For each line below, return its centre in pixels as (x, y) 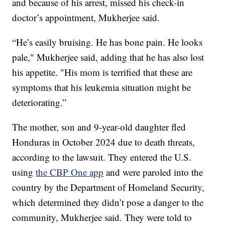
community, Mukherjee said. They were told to (102, 217)
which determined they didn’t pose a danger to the (108, 202)
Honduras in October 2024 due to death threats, (104, 142)
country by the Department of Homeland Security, (108, 187)
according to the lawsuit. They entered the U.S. (102, 157)
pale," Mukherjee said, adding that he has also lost (108, 57)
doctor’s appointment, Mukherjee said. (86, 17)
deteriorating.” (39, 102)
